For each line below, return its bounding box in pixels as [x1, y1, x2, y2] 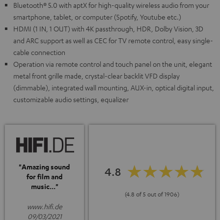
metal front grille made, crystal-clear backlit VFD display [13, 71, 180, 80]
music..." [30, 181, 58, 191]
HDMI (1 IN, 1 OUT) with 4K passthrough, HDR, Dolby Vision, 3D [13, 24, 203, 33]
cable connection [13, 48, 65, 56]
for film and [26, 171, 63, 181]
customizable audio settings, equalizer [13, 95, 129, 104]
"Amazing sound [19, 162, 70, 171]
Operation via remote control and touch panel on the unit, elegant [13, 59, 212, 68]
